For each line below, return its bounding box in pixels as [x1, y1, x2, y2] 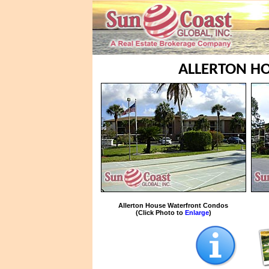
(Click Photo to [135, 209, 185, 216]
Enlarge [184, 209, 209, 216]
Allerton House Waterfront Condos [118, 202, 228, 209]
